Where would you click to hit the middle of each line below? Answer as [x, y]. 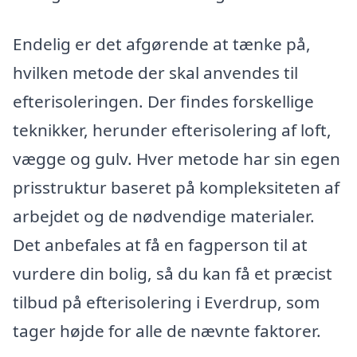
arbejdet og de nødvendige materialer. [164, 216]
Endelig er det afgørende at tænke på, [162, 44]
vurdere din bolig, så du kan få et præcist [173, 274]
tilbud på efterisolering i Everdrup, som [166, 302]
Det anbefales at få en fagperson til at [160, 245]
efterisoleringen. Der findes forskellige [163, 102]
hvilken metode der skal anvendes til [155, 73]
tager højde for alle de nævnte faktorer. [167, 331]
